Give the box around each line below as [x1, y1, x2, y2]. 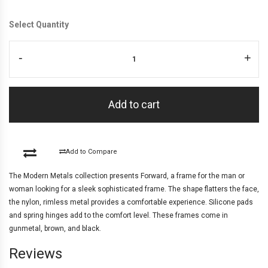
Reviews [9, 245, 62, 262]
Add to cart [108, 98, 160, 111]
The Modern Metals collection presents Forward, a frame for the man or [9, 171, 245, 180]
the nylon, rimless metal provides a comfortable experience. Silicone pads [9, 197, 253, 206]
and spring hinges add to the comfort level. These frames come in [9, 211, 228, 220]
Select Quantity [9, 19, 69, 29]
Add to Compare [65, 147, 117, 156]
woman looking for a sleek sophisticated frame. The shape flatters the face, [9, 184, 259, 193]
